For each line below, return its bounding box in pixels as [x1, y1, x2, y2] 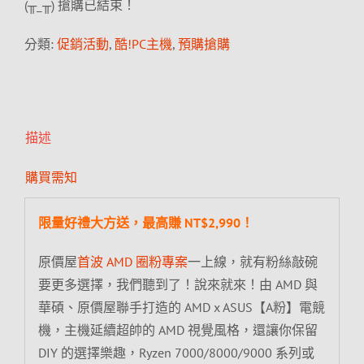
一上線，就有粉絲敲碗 [187, 253, 318, 270]
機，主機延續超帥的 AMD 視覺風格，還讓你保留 [37, 321, 318, 338]
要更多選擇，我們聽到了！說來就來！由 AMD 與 [37, 275, 318, 292]
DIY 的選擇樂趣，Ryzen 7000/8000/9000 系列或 [37, 344, 314, 361]
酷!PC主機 [115, 36, 172, 52]
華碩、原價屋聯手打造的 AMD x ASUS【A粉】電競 [37, 298, 325, 315]
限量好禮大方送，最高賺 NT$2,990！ [37, 214, 253, 231]
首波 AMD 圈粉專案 [76, 253, 188, 270]
